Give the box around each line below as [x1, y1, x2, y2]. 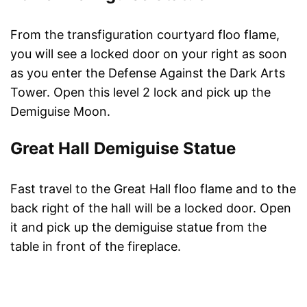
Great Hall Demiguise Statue [10, 138, 236, 159]
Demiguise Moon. [10, 104, 110, 119]
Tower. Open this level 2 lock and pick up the [10, 85, 271, 100]
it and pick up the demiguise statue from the [10, 220, 267, 235]
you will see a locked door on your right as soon [10, 47, 287, 62]
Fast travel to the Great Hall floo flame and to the [10, 182, 296, 197]
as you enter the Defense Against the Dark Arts [10, 66, 285, 81]
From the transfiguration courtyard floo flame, [10, 27, 280, 42]
